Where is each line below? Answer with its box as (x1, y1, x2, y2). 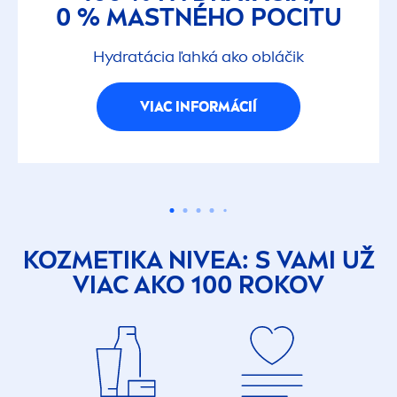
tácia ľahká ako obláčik (137, 47, 304, 67)
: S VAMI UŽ (241, 245, 375, 276)
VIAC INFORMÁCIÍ (140, 97, 257, 115)
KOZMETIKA (22, 245, 168, 276)
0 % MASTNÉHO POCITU (55, 3, 342, 33)
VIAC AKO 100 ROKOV (73, 270, 324, 300)
